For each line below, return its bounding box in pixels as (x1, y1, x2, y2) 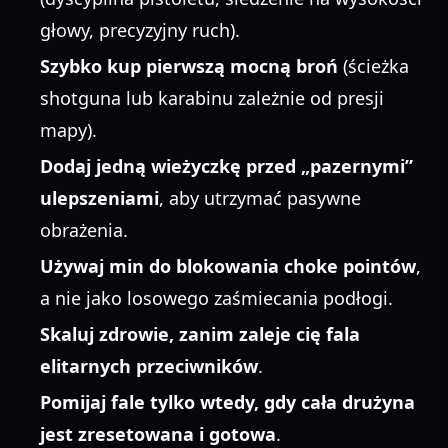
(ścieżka (338, 54, 409, 78)
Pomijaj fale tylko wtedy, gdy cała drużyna (40, 390, 415, 414)
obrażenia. (40, 218, 128, 242)
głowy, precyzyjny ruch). (40, 18, 240, 42)
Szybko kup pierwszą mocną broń (40, 54, 338, 78)
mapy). (40, 118, 97, 142)
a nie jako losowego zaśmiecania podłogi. (40, 286, 393, 310)
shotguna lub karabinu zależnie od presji (40, 86, 384, 110)
